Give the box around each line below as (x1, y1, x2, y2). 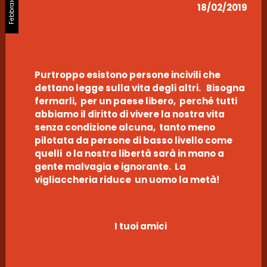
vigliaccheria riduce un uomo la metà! (34, 173, 219, 186)
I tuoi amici (114, 220, 167, 233)
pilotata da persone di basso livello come (34, 133, 232, 147)
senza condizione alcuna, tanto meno (34, 120, 215, 133)
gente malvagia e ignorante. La (34, 160, 186, 173)
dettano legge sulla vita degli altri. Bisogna (34, 81, 245, 94)
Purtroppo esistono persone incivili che (34, 68, 221, 81)
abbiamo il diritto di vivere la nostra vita (34, 107, 225, 120)
